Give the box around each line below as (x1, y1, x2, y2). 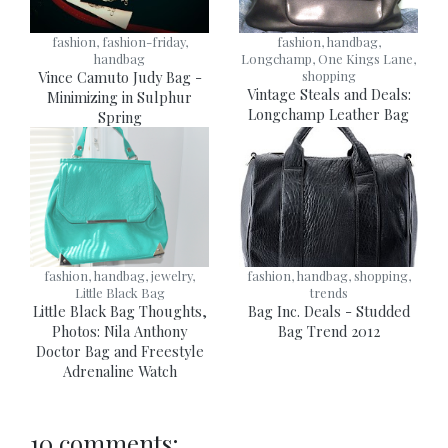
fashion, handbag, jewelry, (44, 267, 195, 284)
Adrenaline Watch (62, 361, 177, 381)
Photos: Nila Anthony (52, 321, 187, 341)
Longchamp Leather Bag (248, 104, 409, 124)
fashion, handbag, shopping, (246, 267, 411, 284)
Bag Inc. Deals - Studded (247, 301, 410, 321)
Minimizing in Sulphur (47, 87, 192, 107)
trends (309, 284, 348, 301)
